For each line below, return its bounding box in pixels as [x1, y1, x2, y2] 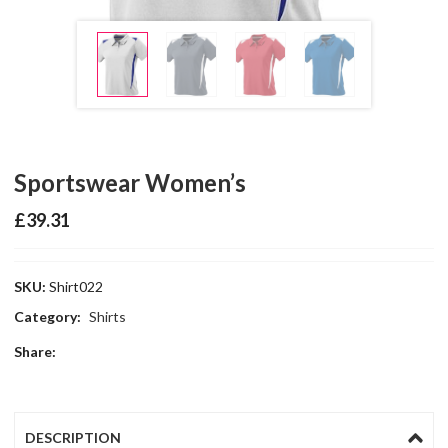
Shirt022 [49, 277, 104, 295]
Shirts [89, 307, 127, 325]
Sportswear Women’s [14, 168, 247, 198]
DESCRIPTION [25, 428, 122, 446]
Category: [14, 307, 85, 325]
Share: [14, 342, 57, 360]
